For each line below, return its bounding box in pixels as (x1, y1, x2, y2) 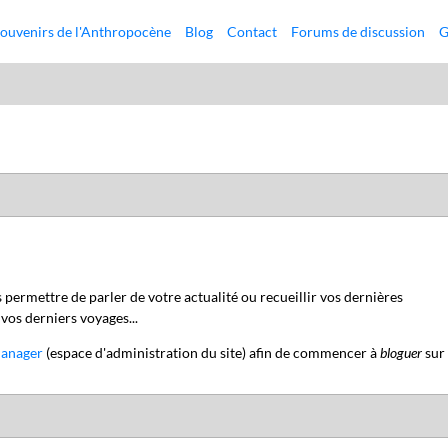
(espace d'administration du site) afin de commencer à (42, 343, 380, 361)
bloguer (379, 343, 422, 361)
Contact (227, 23, 278, 40)
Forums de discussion (291, 23, 426, 40)
